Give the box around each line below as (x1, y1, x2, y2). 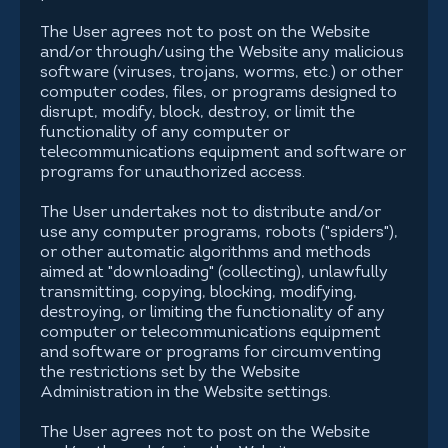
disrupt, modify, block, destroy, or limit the (40, 105, 355, 121)
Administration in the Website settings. (40, 385, 331, 401)
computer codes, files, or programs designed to (40, 85, 397, 101)
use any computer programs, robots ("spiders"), (40, 225, 398, 241)
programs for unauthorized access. (40, 165, 305, 181)
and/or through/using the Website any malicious (40, 45, 404, 61)
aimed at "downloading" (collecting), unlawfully (40, 265, 388, 281)
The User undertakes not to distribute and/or (40, 205, 381, 221)
